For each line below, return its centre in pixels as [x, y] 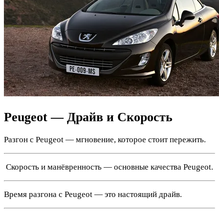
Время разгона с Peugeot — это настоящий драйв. [93, 194]
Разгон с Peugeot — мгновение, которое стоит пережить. [105, 139]
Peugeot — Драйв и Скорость [88, 117]
